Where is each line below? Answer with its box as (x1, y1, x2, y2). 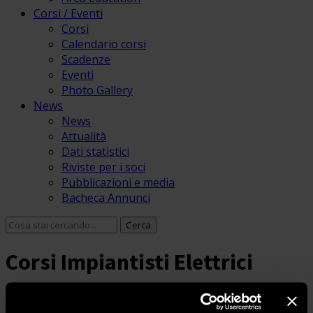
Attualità (61, 129, 106, 144)
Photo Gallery (61, 82, 133, 98)
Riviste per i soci (61, 159, 145, 175)
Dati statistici (61, 144, 129, 159)
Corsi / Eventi (34, 6, 103, 21)
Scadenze (61, 52, 110, 67)
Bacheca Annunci (61, 190, 150, 205)
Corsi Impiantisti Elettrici (6, 248, 253, 277)
